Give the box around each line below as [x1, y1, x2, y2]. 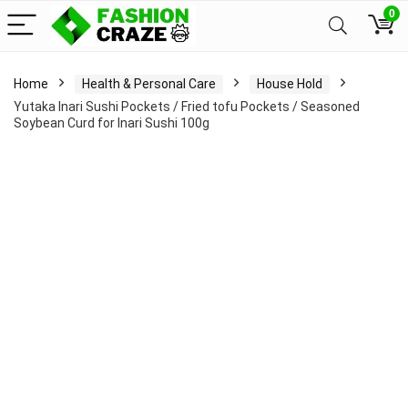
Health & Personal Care [82, 76, 216, 91]
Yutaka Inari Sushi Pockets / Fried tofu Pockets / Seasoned [14, 99, 360, 114]
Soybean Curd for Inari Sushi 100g [14, 116, 209, 130]
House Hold [257, 76, 322, 91]
